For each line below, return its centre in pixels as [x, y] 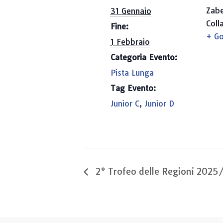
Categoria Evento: [144, 57]
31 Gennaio [131, 11]
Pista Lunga [132, 73]
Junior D [159, 104]
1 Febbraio [130, 42]
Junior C [125, 104]
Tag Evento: [133, 88]
